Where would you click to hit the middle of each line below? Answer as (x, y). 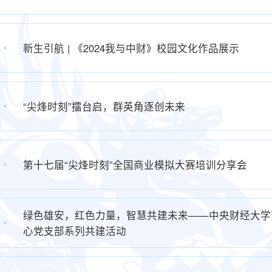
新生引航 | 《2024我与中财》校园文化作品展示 (131, 48)
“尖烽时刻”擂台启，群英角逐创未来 (104, 107)
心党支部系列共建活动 (75, 231)
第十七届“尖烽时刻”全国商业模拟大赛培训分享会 (135, 165)
